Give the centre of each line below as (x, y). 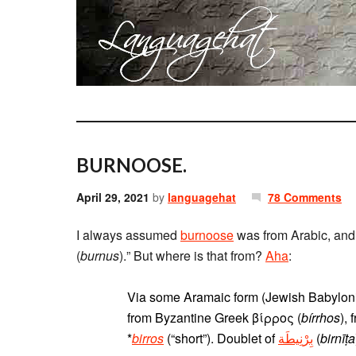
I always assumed (128, 235)
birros (148, 338)
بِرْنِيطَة (296, 338)
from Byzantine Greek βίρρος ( (214, 317)
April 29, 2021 (113, 197)
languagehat (202, 197)
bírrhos (321, 317)
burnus (100, 255)
